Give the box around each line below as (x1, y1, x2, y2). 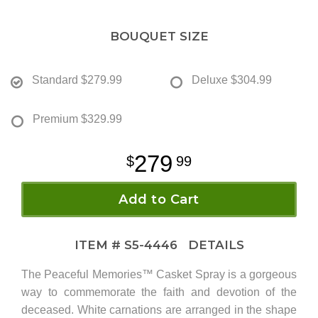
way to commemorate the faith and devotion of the (21, 286, 297, 299)
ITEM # (74, 238, 124, 253)
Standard (32, 74, 78, 87)
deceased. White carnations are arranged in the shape (21, 304, 297, 317)
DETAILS (180, 238, 244, 253)
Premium (33, 113, 78, 126)
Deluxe (192, 74, 228, 87)
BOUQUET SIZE (109, 29, 209, 44)
